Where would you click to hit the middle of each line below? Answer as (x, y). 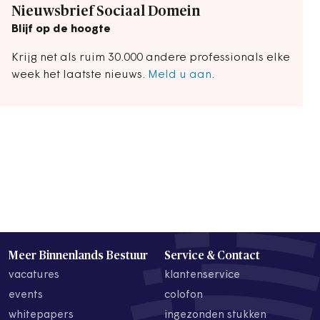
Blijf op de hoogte (61, 30)
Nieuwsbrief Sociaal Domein (106, 12)
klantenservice (202, 275)
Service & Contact (212, 255)
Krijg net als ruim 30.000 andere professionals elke (151, 58)
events (26, 295)
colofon (184, 295)
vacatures (34, 275)
